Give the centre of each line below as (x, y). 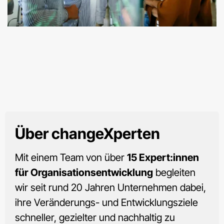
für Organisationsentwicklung (84, 173)
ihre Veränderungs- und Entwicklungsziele (106, 203)
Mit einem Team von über (71, 158)
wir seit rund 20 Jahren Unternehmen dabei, (110, 188)
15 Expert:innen (163, 158)
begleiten (174, 173)
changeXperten (106, 134)
